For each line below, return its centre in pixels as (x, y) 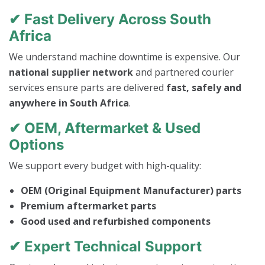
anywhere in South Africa (69, 103)
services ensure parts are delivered (88, 88)
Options (36, 145)
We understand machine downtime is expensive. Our (125, 57)
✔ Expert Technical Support (105, 247)
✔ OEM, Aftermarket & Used (105, 128)
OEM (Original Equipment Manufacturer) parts (131, 191)
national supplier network (71, 72)
